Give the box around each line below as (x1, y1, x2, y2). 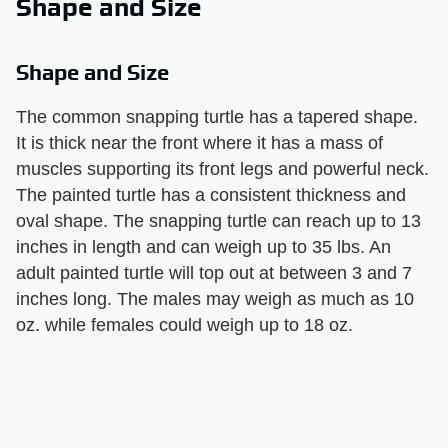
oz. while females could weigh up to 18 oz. (16, 314, 353, 335)
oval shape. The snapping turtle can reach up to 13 (16, 210, 421, 231)
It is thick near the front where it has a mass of (16, 132, 383, 153)
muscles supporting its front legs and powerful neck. (16, 158, 429, 179)
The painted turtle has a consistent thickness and (16, 184, 406, 205)
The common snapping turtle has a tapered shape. (16, 106, 418, 127)
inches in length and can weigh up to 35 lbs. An (16, 236, 391, 257)
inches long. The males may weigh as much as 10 (16, 288, 414, 309)
